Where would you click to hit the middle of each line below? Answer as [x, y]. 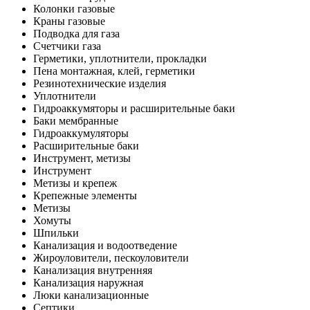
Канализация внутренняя [93, 270]
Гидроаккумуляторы [81, 133]
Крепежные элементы [85, 195]
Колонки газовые [74, 9]
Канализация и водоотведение [105, 245]
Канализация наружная [88, 283]
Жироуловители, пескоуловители [111, 258]
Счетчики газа [67, 46]
